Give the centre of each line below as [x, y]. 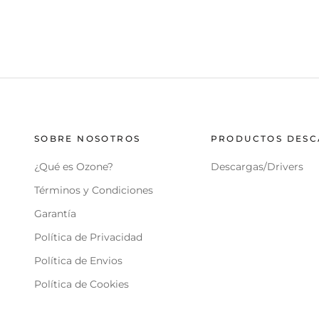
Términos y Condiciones [93, 190]
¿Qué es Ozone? [73, 167]
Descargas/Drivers [257, 167]
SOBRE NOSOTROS [87, 139]
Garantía [55, 214]
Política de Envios [78, 261]
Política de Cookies [81, 284]
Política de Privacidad [88, 237]
